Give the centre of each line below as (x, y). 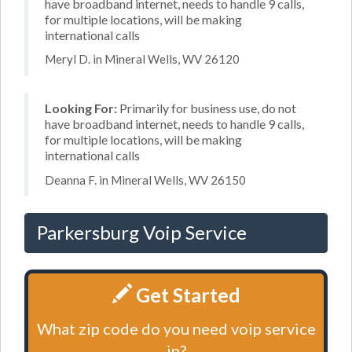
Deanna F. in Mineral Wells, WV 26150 (145, 180)
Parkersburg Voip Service (142, 232)
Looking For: (81, 108)
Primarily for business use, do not (207, 108)
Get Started (186, 295)
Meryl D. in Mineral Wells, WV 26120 (142, 59)
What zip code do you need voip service (176, 328)
